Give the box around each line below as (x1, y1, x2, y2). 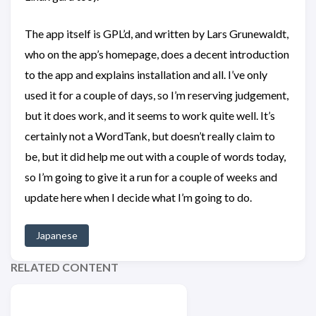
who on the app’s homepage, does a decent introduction (25, 47, 289, 61)
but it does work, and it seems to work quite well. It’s (25, 109, 275, 122)
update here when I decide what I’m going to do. (25, 190, 252, 204)
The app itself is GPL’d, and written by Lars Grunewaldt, (25, 27, 288, 40)
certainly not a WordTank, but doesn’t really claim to (25, 129, 275, 142)
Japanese (36, 229, 78, 241)
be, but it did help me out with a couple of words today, (25, 150, 286, 163)
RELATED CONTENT (11, 260, 119, 274)
